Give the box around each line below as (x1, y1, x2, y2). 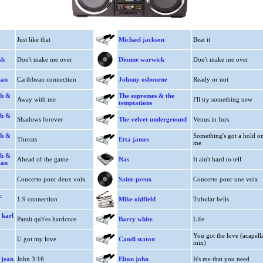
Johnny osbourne (118, 76, 167, 83)
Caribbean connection (16, 76, 76, 83)
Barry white (118, 215, 153, 222)
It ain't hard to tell (193, 156, 241, 163)
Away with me (16, 96, 56, 103)
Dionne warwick (118, 56, 164, 63)
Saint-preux (118, 176, 152, 183)
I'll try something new (193, 96, 252, 103)
